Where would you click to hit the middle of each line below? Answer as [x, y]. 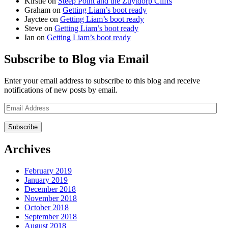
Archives [27, 149]
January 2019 [46, 180]
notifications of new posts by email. [61, 90]
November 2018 [51, 198]
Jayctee [36, 19]
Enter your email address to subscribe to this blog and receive [102, 80]
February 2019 [48, 170]
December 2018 [50, 189]
